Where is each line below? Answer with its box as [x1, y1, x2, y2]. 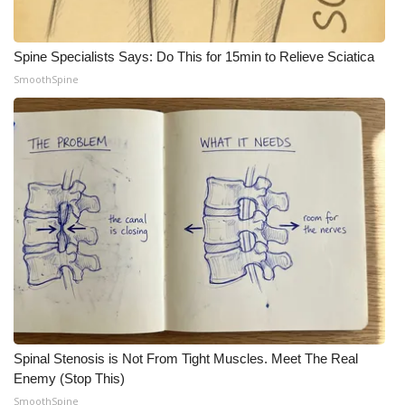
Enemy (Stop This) [14, 371, 125, 386]
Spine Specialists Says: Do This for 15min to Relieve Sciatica [14, 49, 374, 64]
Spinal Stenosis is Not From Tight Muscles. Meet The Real [14, 351, 358, 366]
